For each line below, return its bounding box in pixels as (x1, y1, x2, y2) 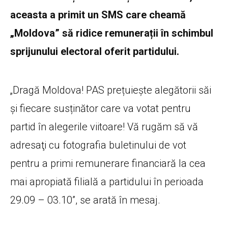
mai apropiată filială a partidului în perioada (10, 175, 204, 188)
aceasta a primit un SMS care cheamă (10, 8, 186, 21)
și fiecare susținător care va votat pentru (10, 102, 191, 115)
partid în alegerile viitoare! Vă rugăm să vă (10, 120, 198, 133)
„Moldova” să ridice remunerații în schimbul (10, 26, 213, 39)
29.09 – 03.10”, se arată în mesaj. (10, 193, 160, 206)
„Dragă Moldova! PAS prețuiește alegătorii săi (10, 83, 211, 96)
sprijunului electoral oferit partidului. (10, 45, 179, 58)
